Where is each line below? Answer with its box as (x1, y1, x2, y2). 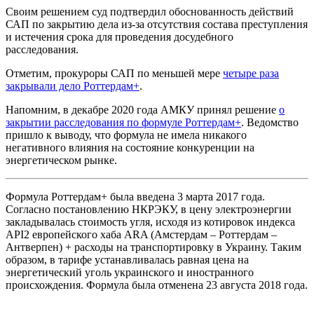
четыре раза (223, 67, 279, 79)
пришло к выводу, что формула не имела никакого (6, 128, 247, 141)
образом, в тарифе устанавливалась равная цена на (6, 253, 249, 266)
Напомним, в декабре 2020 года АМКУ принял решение (6, 103, 279, 116)
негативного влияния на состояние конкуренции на (6, 141, 254, 153)
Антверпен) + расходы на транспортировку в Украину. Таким (6, 240, 301, 253)
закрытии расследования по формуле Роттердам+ (6, 116, 241, 128)
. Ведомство (241, 116, 299, 128)
